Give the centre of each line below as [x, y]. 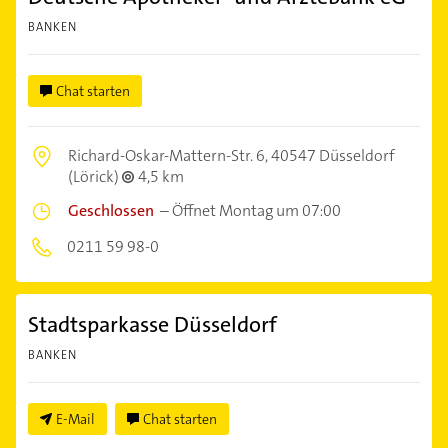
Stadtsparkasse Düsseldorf [152, 325]
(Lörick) [95, 177]
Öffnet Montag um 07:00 [256, 211]
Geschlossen [111, 211]
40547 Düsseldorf [333, 156]
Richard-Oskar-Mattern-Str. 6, [169, 156]
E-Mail [75, 419]
